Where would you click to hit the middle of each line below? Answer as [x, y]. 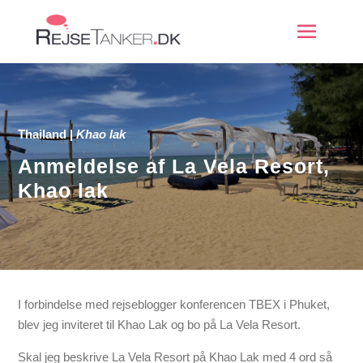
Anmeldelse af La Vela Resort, [174, 166]
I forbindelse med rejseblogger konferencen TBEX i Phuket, [174, 304]
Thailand [43, 134]
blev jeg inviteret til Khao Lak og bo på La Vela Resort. [160, 324]
